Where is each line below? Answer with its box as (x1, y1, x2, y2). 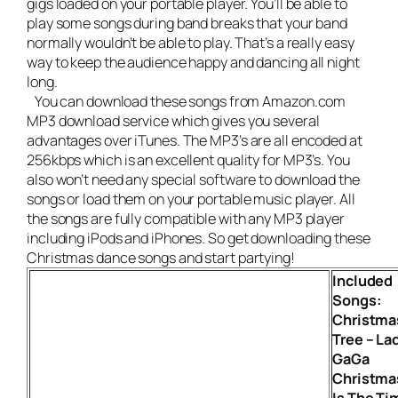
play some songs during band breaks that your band (27, 12, 348, 33)
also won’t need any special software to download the (27, 169, 360, 189)
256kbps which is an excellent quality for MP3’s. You (27, 149, 350, 170)
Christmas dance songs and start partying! (27, 247, 295, 267)
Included (332, 270, 394, 291)
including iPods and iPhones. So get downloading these (27, 227, 370, 248)
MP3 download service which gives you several (27, 110, 320, 131)
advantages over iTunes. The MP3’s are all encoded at (27, 130, 362, 150)
